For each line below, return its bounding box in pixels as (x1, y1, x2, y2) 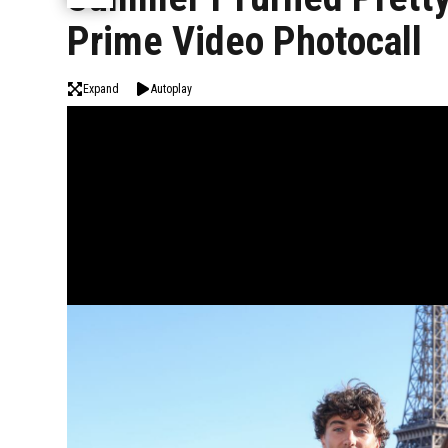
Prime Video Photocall (67, 17, 423, 65)
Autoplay (151, 81, 193, 96)
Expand (83, 81, 120, 96)
